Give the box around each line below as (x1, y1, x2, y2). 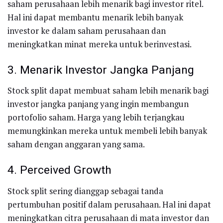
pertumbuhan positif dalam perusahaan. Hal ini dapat (7, 198, 211, 210)
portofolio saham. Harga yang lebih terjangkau (7, 111, 185, 123)
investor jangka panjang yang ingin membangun (7, 98, 189, 110)
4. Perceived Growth (7, 163, 111, 177)
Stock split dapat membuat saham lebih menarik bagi (7, 85, 209, 97)
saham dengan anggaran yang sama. (7, 138, 145, 150)
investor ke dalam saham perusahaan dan (7, 24, 166, 36)
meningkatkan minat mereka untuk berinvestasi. (7, 38, 192, 50)
